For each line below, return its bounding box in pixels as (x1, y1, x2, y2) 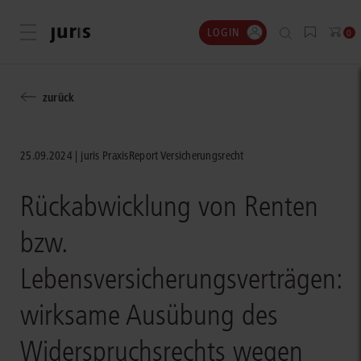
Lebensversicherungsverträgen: (20, 262, 343, 296)
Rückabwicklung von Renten (20, 189, 318, 223)
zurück (42, 90, 75, 105)
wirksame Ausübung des (20, 298, 278, 332)
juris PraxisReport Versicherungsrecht (81, 148, 244, 163)
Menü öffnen (28, 25, 91, 41)
